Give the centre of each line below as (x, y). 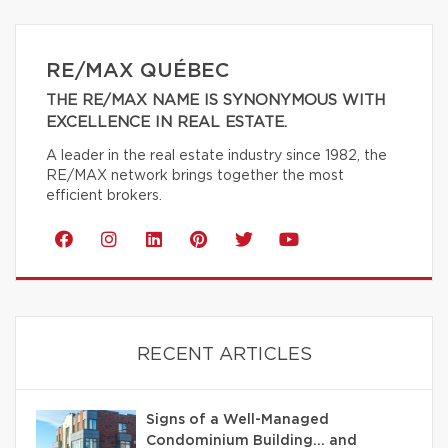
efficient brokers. (104, 195)
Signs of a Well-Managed (237, 419)
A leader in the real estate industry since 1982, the (216, 155)
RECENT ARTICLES (224, 354)
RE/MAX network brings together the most (195, 175)
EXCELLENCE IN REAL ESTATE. (166, 122)
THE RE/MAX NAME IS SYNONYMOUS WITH (215, 100)
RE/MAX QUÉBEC (137, 70)
